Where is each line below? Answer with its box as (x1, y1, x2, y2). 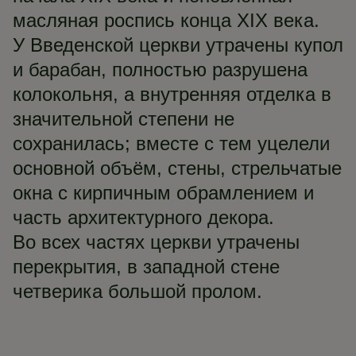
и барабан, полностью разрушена (13, 59, 308, 80)
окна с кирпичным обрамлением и (13, 182, 314, 203)
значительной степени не (13, 108, 234, 130)
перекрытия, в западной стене (13, 256, 280, 277)
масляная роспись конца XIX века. (13, 10, 319, 31)
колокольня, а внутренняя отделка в (13, 83, 331, 105)
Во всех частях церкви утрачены (13, 231, 300, 253)
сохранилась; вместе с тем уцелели (13, 133, 330, 154)
